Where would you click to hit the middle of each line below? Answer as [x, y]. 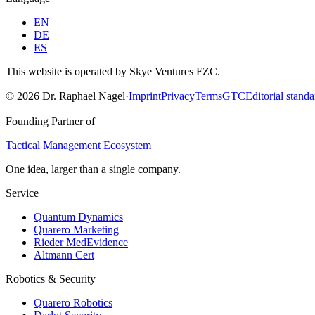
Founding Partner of [50, 122]
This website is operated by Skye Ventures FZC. [113, 72]
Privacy [178, 96]
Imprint [145, 96]
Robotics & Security [51, 279]
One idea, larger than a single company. [93, 169]
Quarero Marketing [76, 230]
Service [22, 193]
